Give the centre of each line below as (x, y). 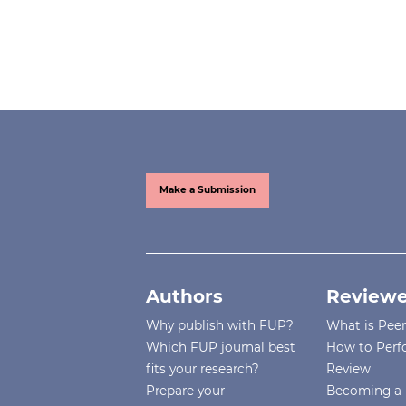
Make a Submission (208, 189)
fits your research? (203, 368)
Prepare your (186, 390)
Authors (185, 296)
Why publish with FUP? (220, 325)
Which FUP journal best (221, 347)
